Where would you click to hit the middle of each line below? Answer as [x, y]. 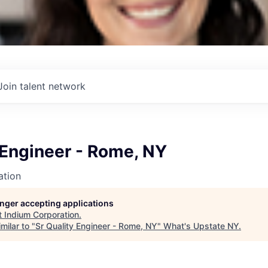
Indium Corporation [42, 214]
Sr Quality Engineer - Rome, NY [96, 226]
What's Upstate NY [201, 226]
